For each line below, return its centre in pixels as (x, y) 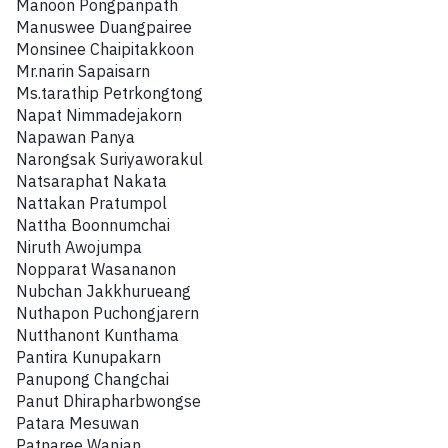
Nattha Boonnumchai (93, 226)
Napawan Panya (75, 138)
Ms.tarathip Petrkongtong (109, 94)
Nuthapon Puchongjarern (107, 314)
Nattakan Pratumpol (91, 204)
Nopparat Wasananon (96, 270)
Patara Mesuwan (77, 424)
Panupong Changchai (92, 380)
